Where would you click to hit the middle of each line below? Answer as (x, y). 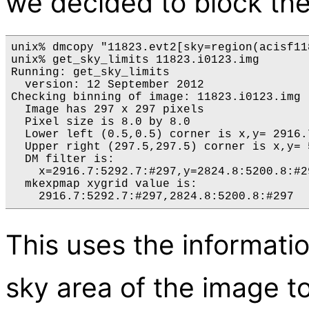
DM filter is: (63, 160)
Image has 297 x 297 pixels (108, 110)
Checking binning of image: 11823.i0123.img (156, 98)
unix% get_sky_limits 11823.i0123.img (139, 60)
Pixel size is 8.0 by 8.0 (101, 122)
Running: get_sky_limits (90, 73)
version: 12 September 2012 (108, 85)
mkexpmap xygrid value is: (104, 185)
